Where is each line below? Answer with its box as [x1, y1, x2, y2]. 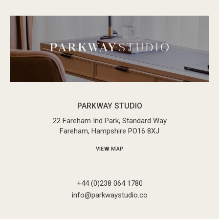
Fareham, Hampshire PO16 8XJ [60, 127, 159, 136]
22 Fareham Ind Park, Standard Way [52, 116, 167, 126]
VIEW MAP [95, 146, 124, 153]
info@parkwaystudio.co [71, 191, 148, 200]
